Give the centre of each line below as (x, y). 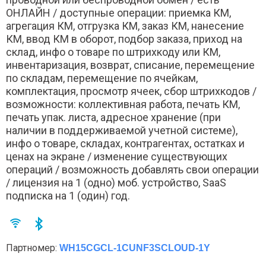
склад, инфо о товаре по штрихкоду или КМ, (113, 52)
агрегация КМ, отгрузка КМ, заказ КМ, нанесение (125, 26)
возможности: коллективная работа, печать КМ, (123, 104)
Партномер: (33, 248)
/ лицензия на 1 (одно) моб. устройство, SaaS (116, 183)
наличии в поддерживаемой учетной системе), (122, 130)
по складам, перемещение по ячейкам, (102, 78)
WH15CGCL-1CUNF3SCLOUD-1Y (135, 248)
